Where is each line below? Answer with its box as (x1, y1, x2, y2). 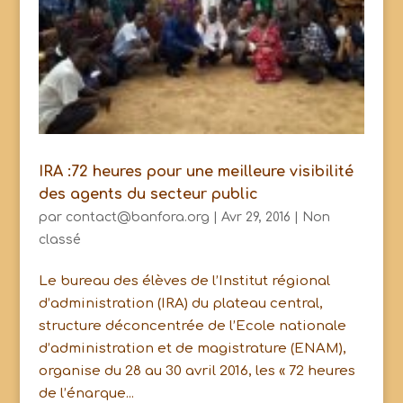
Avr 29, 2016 (220, 210, 291, 225)
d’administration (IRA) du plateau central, (38, 296, 323, 312)
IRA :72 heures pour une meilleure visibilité (38, 164, 354, 181)
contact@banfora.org (65, 210, 210, 225)
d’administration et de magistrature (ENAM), (38, 341, 346, 357)
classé (38, 233, 81, 247)
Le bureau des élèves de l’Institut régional (38, 273, 330, 290)
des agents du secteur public (38, 186, 258, 203)
